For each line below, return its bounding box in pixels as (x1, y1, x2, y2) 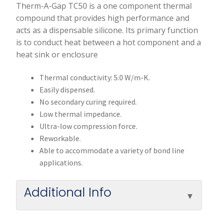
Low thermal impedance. (39, 109, 122, 119)
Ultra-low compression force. (39, 121, 137, 131)
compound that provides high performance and (16, 12, 189, 23)
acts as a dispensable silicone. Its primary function (16, 24, 198, 36)
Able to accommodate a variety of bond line (39, 145, 184, 156)
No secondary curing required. (39, 97, 137, 107)
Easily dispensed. (39, 85, 95, 95)
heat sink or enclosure (16, 49, 98, 60)
